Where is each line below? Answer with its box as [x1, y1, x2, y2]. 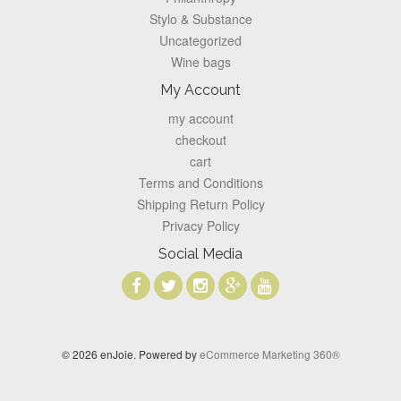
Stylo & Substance [149, 10, 252, 29]
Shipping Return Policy [136, 195, 265, 214]
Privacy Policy [161, 217, 240, 235]
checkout [175, 131, 226, 149]
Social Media [158, 245, 243, 263]
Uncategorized [159, 31, 242, 50]
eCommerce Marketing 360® [199, 346, 340, 363]
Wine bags [170, 53, 231, 72]
